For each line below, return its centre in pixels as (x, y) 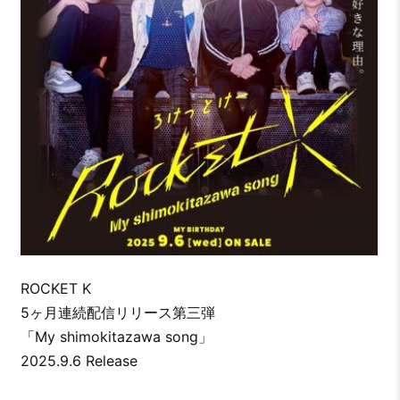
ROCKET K (55, 288)
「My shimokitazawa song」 (116, 336)
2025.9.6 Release (79, 360)
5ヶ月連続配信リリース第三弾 (117, 312)
